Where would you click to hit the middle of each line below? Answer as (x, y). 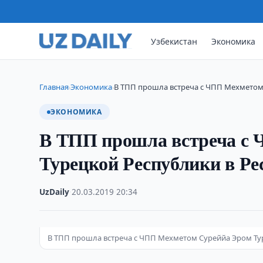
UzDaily (55, 192)
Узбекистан (174, 41)
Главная (54, 87)
